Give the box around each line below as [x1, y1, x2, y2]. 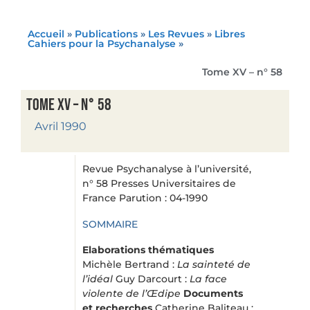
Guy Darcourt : [115, 272, 190, 285]
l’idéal [82, 272, 116, 285]
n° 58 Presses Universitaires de [82, 176, 236, 190]
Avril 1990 [35, 119, 86, 133]
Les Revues [148, 27, 204, 40]
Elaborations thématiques [82, 243, 214, 256]
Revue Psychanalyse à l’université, [82, 162, 251, 175]
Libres [215, 27, 245, 40]
